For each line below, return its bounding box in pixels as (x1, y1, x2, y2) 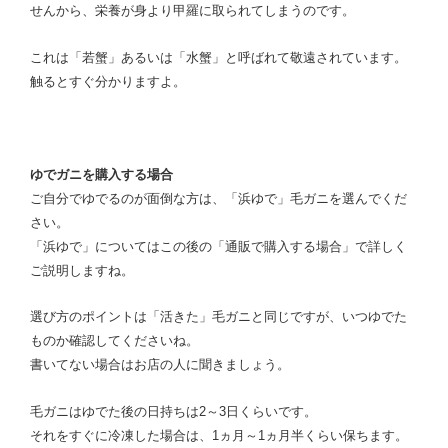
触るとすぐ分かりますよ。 (30, 73, 186, 89)
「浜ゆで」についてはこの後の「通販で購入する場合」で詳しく (30, 238, 407, 254)
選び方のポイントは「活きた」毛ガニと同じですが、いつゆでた (30, 309, 407, 324)
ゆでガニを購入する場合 (30, 166, 173, 182)
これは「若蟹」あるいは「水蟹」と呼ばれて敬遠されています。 (30, 49, 407, 65)
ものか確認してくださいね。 (30, 333, 199, 348)
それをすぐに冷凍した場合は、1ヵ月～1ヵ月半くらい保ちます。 (30, 427, 408, 443)
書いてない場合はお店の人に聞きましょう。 (30, 357, 290, 372)
